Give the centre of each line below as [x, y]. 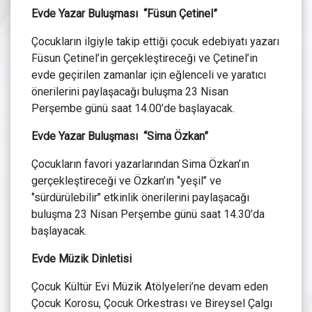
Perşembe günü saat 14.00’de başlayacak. [133, 109]
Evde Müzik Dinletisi [81, 259]
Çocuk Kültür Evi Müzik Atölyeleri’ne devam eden [150, 287]
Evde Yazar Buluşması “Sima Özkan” [120, 136]
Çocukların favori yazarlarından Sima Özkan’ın [140, 164]
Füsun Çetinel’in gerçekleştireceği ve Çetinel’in [145, 58]
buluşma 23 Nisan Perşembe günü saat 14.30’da [148, 214]
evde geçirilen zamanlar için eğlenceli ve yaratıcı [149, 75]
